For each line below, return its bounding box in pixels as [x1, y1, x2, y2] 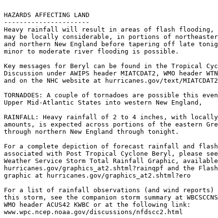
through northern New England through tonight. [4, 128, 179, 136]
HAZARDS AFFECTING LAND [4, 11, 90, 19]
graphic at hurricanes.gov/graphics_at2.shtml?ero [4, 172, 191, 180]
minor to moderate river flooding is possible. [4, 48, 179, 55]
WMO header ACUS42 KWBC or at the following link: [4, 201, 191, 209]
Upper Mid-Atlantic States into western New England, [4, 99, 202, 107]
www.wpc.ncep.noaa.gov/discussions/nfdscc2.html [4, 208, 183, 216]
